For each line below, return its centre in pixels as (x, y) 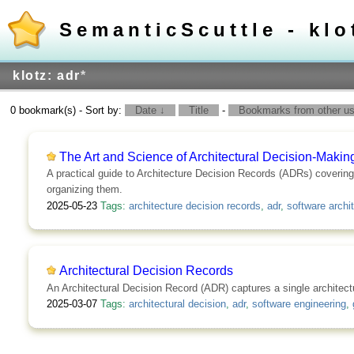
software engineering (299, 304)
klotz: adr (47, 75)
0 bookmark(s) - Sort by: (68, 110)
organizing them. (84, 190)
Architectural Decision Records (146, 270)
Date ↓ (150, 110)
